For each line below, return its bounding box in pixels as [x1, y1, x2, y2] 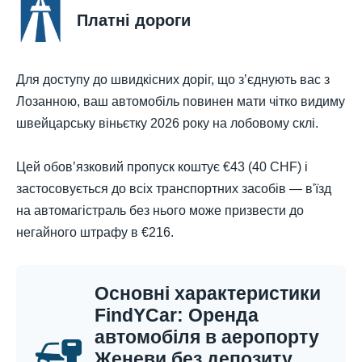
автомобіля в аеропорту [95, 326, 319, 347]
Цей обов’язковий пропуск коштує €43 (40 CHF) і [16, 159, 308, 174]
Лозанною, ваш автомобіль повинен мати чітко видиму [16, 94, 345, 108]
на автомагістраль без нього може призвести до [16, 203, 304, 217]
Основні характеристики [95, 282, 321, 304]
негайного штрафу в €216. [16, 225, 174, 239]
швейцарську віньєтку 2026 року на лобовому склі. [16, 116, 318, 130]
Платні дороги [77, 11, 191, 29]
